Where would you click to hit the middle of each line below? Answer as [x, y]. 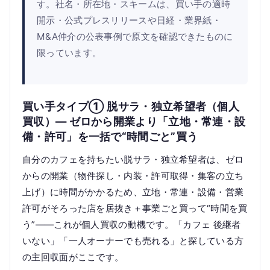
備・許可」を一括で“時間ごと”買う [110, 137]
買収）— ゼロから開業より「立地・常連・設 [134, 121]
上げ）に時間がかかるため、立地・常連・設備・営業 [133, 192]
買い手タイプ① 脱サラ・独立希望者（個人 [131, 106]
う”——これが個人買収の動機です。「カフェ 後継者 [132, 225]
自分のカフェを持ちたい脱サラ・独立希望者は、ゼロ [133, 160]
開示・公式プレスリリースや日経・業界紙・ [129, 20]
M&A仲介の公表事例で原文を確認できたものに [135, 37]
